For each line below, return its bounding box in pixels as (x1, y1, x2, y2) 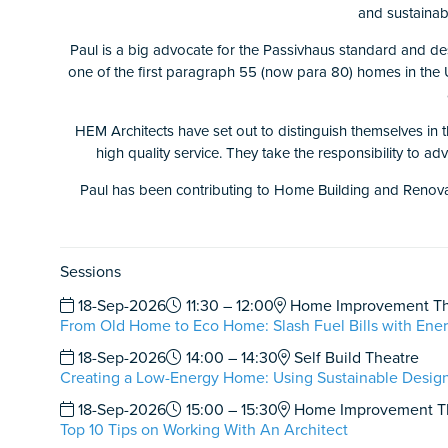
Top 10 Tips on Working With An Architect (60, 420, 348, 440)
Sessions (60, 262, 121, 282)
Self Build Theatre (290, 348, 419, 368)
